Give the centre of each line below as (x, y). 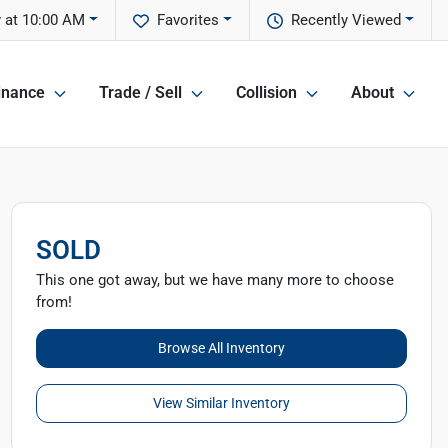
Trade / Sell (140, 93)
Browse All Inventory (221, 348)
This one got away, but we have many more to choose (214, 280)
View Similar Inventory (221, 403)
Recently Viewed (346, 20)
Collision (266, 93)
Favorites (188, 20)
